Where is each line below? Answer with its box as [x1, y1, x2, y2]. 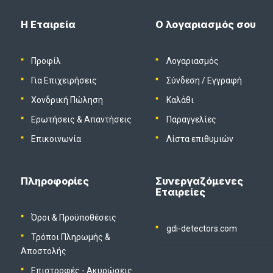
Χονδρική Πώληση [31, 94, 104, 105]
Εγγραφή [207, 75, 242, 85]
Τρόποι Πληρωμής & [31, 232, 111, 243]
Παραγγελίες [166, 115, 216, 124]
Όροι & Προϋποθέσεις [31, 213, 117, 223]
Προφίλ [31, 55, 62, 66]
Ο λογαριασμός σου [155, 18, 257, 30]
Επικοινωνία [31, 134, 82, 144]
